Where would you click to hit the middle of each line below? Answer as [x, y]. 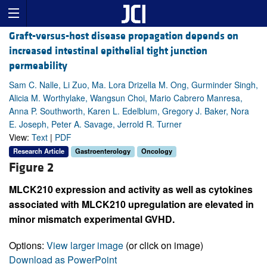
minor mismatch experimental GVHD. [92, 219]
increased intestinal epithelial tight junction [108, 51]
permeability [38, 66]
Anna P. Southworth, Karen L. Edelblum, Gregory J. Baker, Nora [129, 111]
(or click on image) [163, 245]
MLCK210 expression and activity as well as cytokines [131, 189]
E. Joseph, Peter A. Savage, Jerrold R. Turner [95, 124]
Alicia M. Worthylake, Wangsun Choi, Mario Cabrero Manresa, [126, 98]
